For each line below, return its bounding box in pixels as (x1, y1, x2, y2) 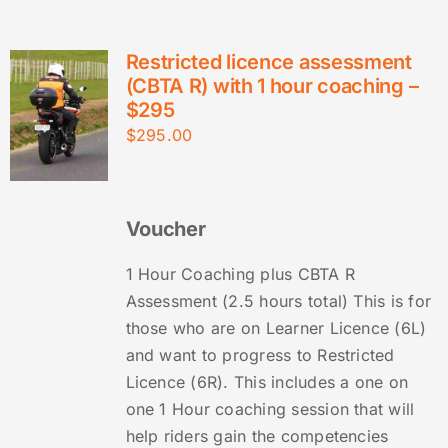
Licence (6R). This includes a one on (125, 372, 409, 393)
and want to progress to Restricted (125, 345, 395, 366)
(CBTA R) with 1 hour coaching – (125, 74, 419, 99)
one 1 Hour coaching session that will (125, 399, 415, 420)
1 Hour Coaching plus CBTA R (125, 264, 356, 285)
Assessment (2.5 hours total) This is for (125, 291, 432, 312)
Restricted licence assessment (125, 50, 412, 75)
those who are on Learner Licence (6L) (125, 318, 427, 339)
